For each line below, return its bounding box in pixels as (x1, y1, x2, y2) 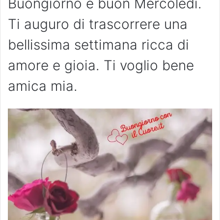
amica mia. (8, 78, 78, 95)
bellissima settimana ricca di (8, 36, 189, 54)
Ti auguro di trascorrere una (8, 16, 188, 33)
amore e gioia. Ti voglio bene (8, 57, 194, 74)
